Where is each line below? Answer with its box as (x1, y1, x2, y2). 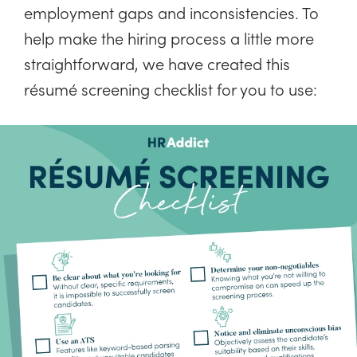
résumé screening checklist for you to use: (24, 76, 317, 100)
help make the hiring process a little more (24, 25, 314, 49)
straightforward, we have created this (24, 51, 290, 74)
